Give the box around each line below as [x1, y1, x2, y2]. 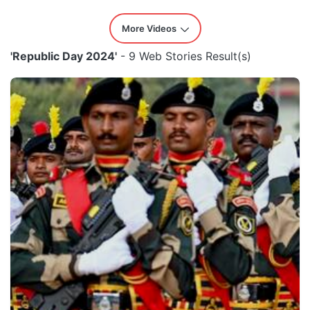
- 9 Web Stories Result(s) [117, 49, 251, 64]
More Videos [121, 23, 176, 35]
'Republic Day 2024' [10, 49, 117, 64]
